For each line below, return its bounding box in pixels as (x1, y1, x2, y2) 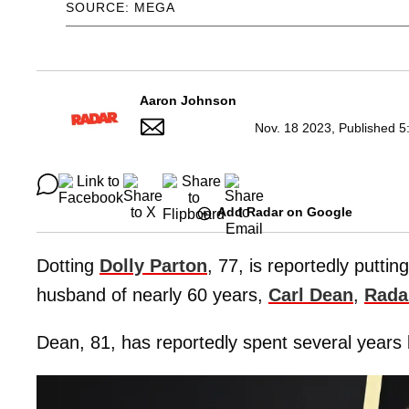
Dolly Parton (100, 255, 207, 276)
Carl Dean (268, 284, 353, 305)
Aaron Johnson (140, 93, 236, 109)
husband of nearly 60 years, (37, 284, 268, 305)
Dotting (37, 255, 100, 276)
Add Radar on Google (217, 204, 352, 220)
